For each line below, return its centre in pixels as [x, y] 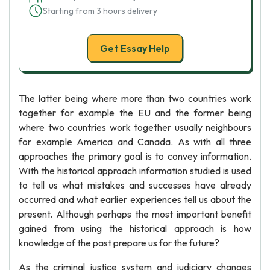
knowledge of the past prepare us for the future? [119, 243]
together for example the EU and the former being [135, 113]
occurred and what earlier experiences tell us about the [135, 199]
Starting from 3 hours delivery [100, 11]
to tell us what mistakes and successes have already [135, 185]
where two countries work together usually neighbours [135, 127]
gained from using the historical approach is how [135, 228]
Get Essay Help [135, 48]
